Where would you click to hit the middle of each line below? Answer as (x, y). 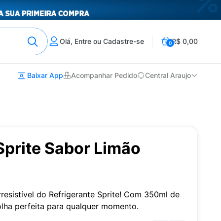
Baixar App (44, 75)
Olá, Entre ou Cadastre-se (102, 41)
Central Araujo (168, 75)
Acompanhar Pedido (104, 75)
